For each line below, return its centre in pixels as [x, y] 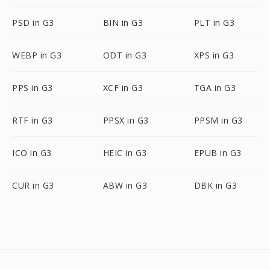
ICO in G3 [32, 153]
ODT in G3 [125, 55]
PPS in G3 [33, 88]
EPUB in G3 [218, 153]
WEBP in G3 [37, 55]
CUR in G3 [33, 185]
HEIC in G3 [125, 153]
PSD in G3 [33, 23]
